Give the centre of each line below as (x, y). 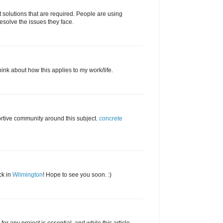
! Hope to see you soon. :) (77, 175)
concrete (111, 119)
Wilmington (28, 175)
